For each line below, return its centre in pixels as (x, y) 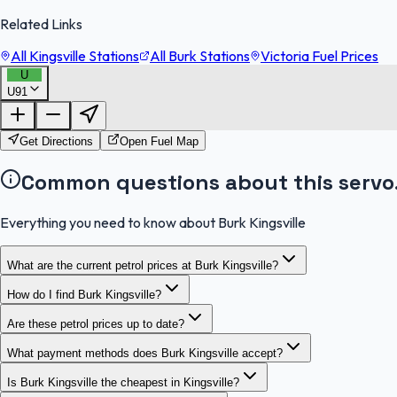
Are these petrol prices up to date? (96, 323)
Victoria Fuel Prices (319, 55)
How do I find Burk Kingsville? (84, 294)
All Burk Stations (200, 55)
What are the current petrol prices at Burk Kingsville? (143, 265)
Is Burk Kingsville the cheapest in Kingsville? (123, 382)
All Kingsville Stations (75, 55)
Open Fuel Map (159, 141)
